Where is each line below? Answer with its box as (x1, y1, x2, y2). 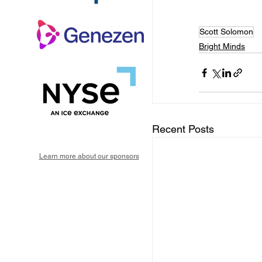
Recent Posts (152, 123, 214, 136)
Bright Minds (199, 42, 245, 51)
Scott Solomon (199, 27, 253, 37)
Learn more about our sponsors (39, 152, 139, 160)
